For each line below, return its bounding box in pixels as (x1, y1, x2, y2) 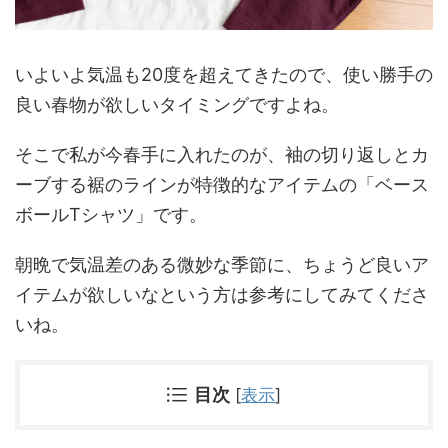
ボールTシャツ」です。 (15, 203, 207, 225)
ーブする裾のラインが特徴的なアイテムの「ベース (15, 173, 429, 195)
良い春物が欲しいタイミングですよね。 (15, 93, 339, 115)
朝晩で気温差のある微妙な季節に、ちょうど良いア (15, 253, 429, 275)
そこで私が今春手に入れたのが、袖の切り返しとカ (15, 143, 429, 165)
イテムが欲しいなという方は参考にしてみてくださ (15, 283, 429, 305)
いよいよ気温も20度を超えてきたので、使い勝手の (15, 63, 433, 85)
